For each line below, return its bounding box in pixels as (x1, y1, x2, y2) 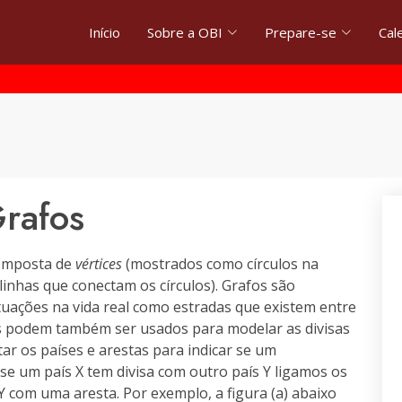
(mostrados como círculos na (122, 254, 319, 274)
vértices (75, 254, 122, 274)
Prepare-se (265, 23, 336, 41)
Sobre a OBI (147, 23, 223, 41)
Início (89, 23, 120, 41)
